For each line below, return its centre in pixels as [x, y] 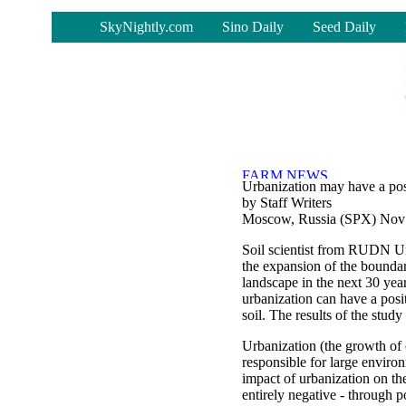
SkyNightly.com [146, 27]
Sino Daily [253, 27]
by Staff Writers [287, 203]
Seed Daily [344, 27]
